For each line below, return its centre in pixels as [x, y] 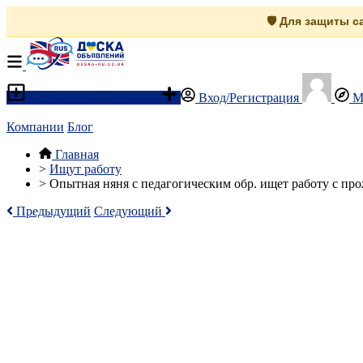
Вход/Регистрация [249, 98]
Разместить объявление [94, 98]
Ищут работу [85, 169]
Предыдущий [52, 211]
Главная [77, 154]
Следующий [130, 211]
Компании [35, 127]
